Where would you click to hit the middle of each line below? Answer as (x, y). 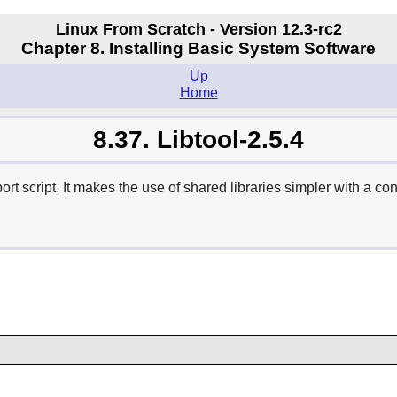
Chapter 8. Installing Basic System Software (198, 49)
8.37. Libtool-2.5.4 (198, 139)
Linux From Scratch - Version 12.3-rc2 (198, 29)
